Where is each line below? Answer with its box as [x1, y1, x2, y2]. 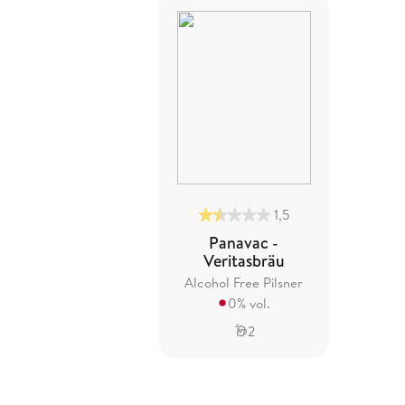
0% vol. [228, 293, 271, 313]
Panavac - [209, 231, 279, 254]
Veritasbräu [202, 249, 285, 272]
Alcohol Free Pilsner [184, 272, 304, 292]
